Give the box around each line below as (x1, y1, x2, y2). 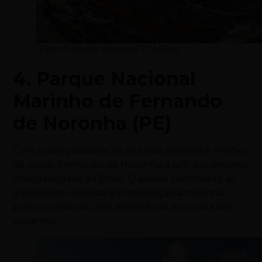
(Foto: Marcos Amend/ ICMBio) (36, 44, 180, 56)
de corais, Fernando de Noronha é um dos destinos (13, 159, 249, 171)
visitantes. (13, 215, 58, 227)
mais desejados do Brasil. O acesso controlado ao (13, 173, 237, 185)
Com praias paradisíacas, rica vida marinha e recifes (13, 145, 245, 157)
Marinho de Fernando (13, 89, 223, 113)
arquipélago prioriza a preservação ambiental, (13, 187, 227, 199)
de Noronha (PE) (13, 112, 172, 135)
